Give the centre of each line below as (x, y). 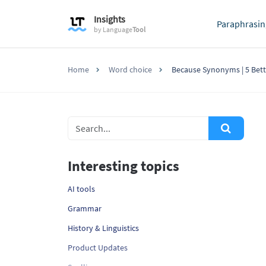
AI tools (81, 189)
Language (117, 29)
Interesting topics (123, 166)
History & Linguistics (103, 228)
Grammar (85, 208)
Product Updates (98, 248)
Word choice (130, 69)
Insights (109, 19)
